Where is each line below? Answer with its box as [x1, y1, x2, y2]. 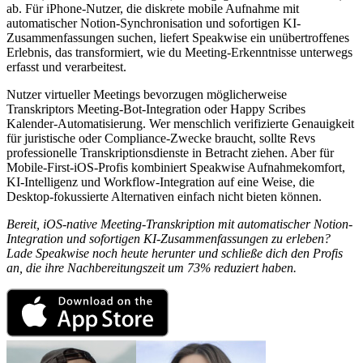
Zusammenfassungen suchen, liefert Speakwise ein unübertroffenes [6, 30, 349, 45]
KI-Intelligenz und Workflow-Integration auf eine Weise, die [6, 174, 314, 189]
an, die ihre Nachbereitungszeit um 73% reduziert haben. [6, 260, 297, 275]
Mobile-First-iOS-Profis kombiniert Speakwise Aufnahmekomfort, [6, 160, 345, 174]
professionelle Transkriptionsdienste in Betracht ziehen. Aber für [6, 145, 334, 160]
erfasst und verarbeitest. [6, 59, 126, 74]
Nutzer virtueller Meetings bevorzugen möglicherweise [6, 87, 287, 101]
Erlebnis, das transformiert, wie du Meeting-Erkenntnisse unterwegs [6, 45, 352, 59]
